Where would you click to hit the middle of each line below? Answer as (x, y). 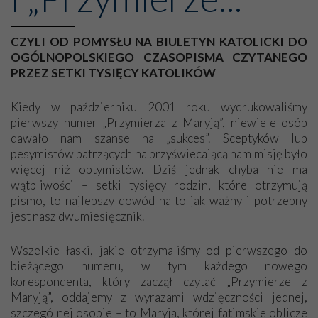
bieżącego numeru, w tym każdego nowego (159, 265)
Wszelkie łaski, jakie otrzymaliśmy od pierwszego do (159, 250)
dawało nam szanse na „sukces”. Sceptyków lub (159, 138)
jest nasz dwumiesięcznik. (77, 216)
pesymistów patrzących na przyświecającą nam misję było (159, 153)
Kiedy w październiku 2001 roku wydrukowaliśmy (159, 106)
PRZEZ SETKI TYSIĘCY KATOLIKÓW (113, 72)
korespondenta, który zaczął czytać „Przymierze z (159, 281)
